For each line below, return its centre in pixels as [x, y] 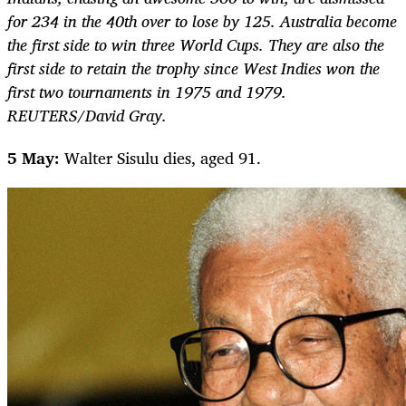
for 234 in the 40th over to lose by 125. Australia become [202, 21]
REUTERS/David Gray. [87, 116]
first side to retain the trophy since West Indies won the [193, 68]
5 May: [34, 157]
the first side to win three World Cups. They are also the [196, 45]
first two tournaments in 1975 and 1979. [147, 92]
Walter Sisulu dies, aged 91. [160, 157]
